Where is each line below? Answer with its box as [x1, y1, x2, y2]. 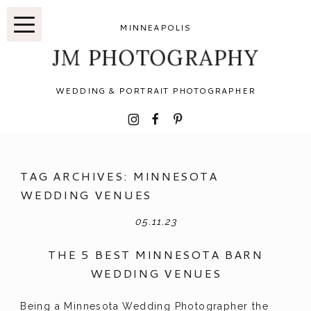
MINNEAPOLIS [119, 21, 192, 33]
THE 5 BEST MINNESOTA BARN [48, 246, 263, 263]
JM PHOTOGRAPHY [52, 44, 259, 72]
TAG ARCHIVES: [20, 167, 133, 185]
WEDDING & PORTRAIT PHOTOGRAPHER [55, 84, 256, 96]
